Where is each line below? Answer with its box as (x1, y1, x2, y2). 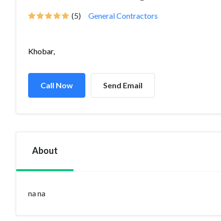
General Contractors (88, 11, 158, 20)
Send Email (103, 80, 143, 90)
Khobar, (28, 46, 55, 56)
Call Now (40, 80, 73, 90)
